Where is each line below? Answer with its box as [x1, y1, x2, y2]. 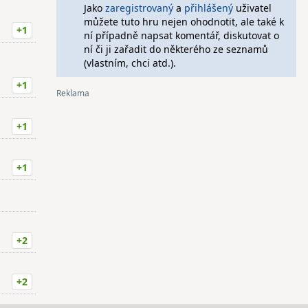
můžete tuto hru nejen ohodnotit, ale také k [83, 15, 284, 28]
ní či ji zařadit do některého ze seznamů [83, 43, 268, 56]
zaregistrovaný [104, 1, 173, 14]
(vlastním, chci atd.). [83, 56, 176, 69]
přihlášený [184, 1, 233, 14]
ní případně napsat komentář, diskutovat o [83, 29, 279, 42]
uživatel [232, 1, 272, 14]
